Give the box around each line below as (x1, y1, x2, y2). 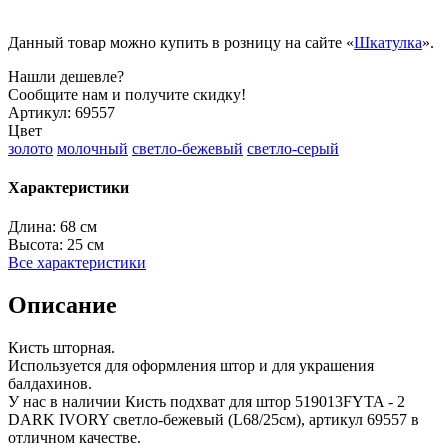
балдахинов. (8, 375, 92, 393)
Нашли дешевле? (8, 67, 124, 85)
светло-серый (247, 139, 339, 157)
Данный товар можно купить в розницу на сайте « (8, 33, 354, 51)
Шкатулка (354, 33, 422, 51)
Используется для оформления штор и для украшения (8, 357, 374, 375)
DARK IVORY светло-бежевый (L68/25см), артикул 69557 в (8, 411, 419, 429)
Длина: (8, 218, 56, 236)
